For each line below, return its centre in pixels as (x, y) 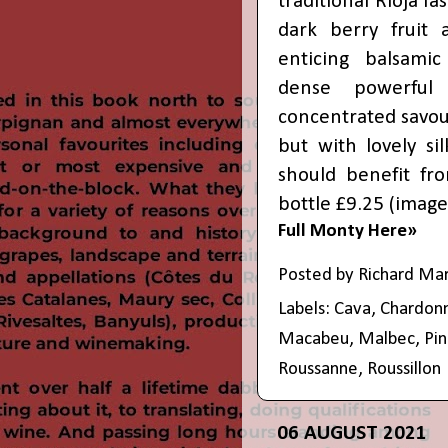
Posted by (318, 275)
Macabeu (313, 340)
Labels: (306, 310)
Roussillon (404, 370)
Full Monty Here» (347, 232)
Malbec (386, 340)
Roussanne (318, 370)
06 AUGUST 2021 (352, 434)
